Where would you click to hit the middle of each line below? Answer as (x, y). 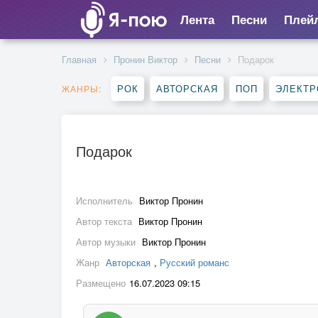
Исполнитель (106, 201)
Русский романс (194, 262)
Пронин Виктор (146, 59)
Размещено (101, 283)
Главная (79, 59)
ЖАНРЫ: (82, 88)
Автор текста (105, 221)
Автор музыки (107, 242)
